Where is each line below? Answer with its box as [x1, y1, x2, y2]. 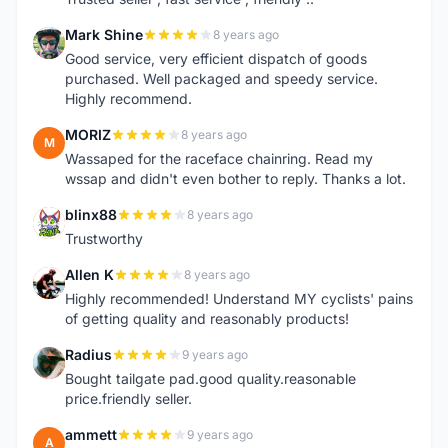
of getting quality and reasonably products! [65, 310, 349, 327]
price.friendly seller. [65, 390, 192, 407]
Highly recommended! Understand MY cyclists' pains [65, 290, 413, 307]
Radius [65, 346, 112, 363]
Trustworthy [65, 230, 143, 247]
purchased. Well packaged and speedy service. [65, 70, 378, 87]
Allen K [65, 266, 114, 283]
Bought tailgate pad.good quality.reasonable [65, 370, 356, 387]
